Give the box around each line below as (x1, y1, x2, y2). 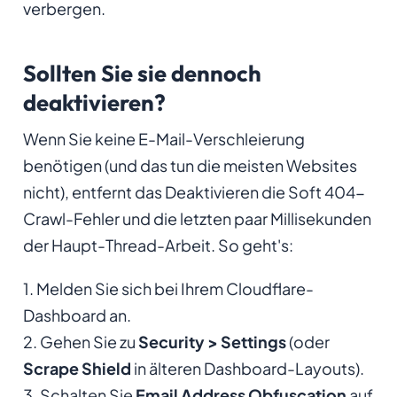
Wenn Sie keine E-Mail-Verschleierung (22, 128, 305, 149)
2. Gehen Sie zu (22, 331, 138, 352)
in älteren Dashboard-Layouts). (130, 357, 364, 378)
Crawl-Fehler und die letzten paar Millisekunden (22, 207, 371, 229)
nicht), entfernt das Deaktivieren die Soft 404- (22, 181, 365, 202)
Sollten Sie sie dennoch (22, 58, 261, 89)
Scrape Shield (22, 357, 131, 378)
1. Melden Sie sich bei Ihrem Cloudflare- (22, 277, 314, 299)
